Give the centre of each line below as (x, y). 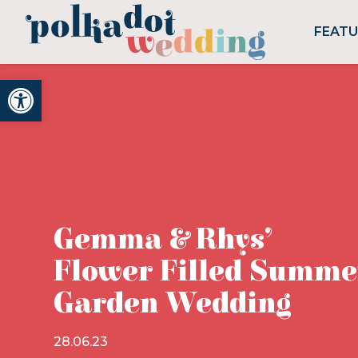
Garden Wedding (172, 304)
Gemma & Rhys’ (163, 240)
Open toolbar (54, 87)
